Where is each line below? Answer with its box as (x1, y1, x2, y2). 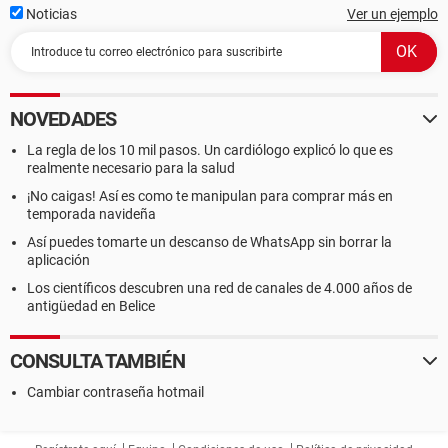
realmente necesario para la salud (27, 160, 235, 176)
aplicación (27, 252, 90, 268)
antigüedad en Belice (27, 298, 155, 314)
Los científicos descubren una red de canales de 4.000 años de (27, 280, 412, 296)
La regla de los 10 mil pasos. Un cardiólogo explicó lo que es (27, 142, 393, 158)
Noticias (23, 6, 77, 22)
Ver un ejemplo (347, 6, 438, 22)
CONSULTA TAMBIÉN (10, 349, 185, 373)
